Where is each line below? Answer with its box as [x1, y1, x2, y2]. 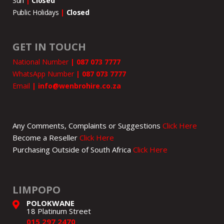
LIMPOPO [12, 183, 60, 197]
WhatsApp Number [12, 69, 76, 79]
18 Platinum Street [26, 206, 91, 216]
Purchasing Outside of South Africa [12, 144, 133, 154]
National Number [12, 57, 70, 67]
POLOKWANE [26, 198, 74, 208]
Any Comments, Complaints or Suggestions [12, 120, 162, 130]
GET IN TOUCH [12, 40, 86, 54]
